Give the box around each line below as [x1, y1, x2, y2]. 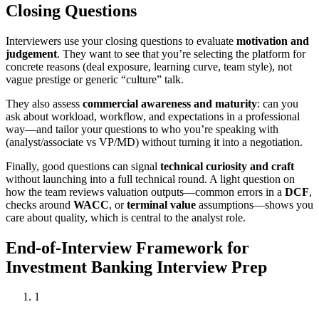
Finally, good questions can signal [6, 159, 160, 172]
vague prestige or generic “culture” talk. [6, 73, 184, 85]
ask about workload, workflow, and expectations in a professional [6, 110, 300, 122]
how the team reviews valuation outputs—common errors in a [6, 185, 285, 198]
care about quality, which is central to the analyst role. [6, 211, 246, 224]
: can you [257, 97, 298, 110]
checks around [6, 198, 73, 211]
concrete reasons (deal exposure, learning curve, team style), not [6, 60, 292, 73]
